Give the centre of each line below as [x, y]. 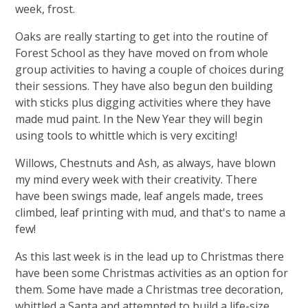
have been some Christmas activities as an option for [152, 273]
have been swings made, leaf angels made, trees [140, 196]
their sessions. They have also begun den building [144, 86]
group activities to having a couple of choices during [150, 69]
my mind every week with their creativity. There [136, 179]
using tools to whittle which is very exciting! [128, 135]
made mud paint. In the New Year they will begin [139, 119]
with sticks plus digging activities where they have [143, 102]
